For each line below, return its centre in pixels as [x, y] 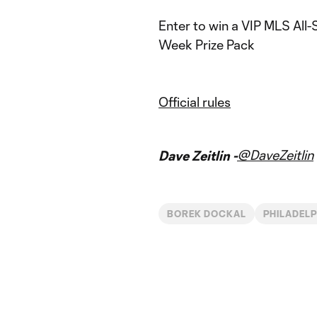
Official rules [195, 102]
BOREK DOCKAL [207, 214]
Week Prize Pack [207, 45]
